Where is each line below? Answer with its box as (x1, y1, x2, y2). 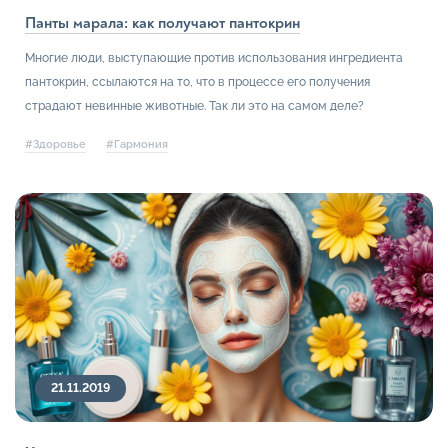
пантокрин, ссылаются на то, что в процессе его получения (25, 75, 370, 90)
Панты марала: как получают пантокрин (25, 13, 300, 34)
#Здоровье (25, 138, 86, 152)
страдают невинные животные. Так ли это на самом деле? (25, 99, 364, 114)
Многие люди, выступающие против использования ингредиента (25, 51, 403, 66)
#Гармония (106, 138, 168, 152)
